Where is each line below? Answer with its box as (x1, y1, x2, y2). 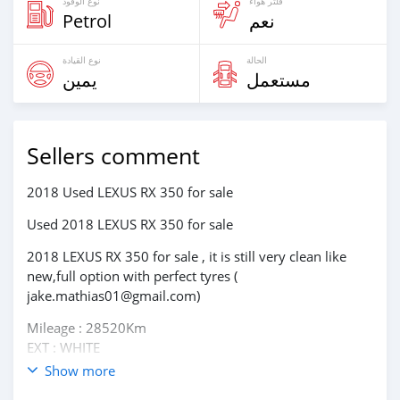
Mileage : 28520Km (27, 319, 146, 337)
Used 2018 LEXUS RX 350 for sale (27, 215, 233, 233)
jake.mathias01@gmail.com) (27, 287, 200, 304)
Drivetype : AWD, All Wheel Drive (27, 378, 230, 396)
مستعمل (246, 68, 311, 92)
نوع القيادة (62, 54, 101, 66)
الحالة (246, 54, 267, 66)
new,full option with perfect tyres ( (27, 267, 237, 285)
